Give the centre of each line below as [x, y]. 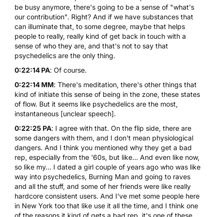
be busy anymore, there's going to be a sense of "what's [104, 7]
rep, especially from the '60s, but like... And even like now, [107, 157]
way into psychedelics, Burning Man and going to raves [102, 176]
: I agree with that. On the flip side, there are [121, 128]
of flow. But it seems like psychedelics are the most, [96, 104]
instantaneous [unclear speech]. [65, 113]
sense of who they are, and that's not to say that [91, 46]
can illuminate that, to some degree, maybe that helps [100, 26]
